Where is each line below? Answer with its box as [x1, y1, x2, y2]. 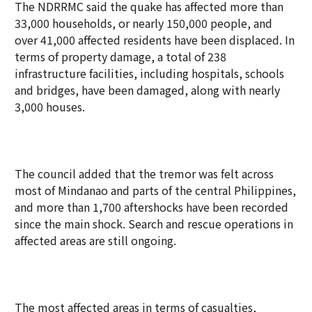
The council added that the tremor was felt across [15, 165, 274, 182]
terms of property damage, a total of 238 [15, 48, 226, 65]
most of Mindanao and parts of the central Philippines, [15, 182, 296, 198]
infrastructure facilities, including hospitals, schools [15, 65, 284, 81]
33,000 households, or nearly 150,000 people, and [15, 15, 272, 31]
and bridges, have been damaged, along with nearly [15, 81, 280, 98]
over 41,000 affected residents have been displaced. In [15, 31, 295, 48]
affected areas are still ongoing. [15, 232, 176, 249]
